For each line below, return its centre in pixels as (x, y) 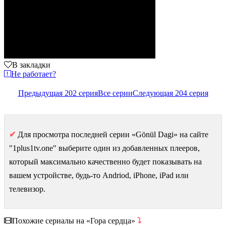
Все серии (115, 93)
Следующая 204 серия (170, 93)
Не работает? (34, 74)
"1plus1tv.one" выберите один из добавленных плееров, (104, 148)
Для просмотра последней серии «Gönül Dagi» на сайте (112, 134)
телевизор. (27, 189)
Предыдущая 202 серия (58, 93)
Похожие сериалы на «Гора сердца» (75, 220)
